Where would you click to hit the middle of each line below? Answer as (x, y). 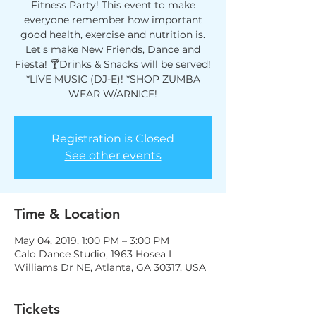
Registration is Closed (113, 139)
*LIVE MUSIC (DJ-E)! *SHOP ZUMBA (113, 79)
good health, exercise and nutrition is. (113, 35)
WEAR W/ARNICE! (113, 94)
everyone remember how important (113, 20)
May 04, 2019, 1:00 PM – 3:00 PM (92, 241)
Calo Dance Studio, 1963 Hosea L (94, 254)
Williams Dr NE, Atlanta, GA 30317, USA (110, 267)
